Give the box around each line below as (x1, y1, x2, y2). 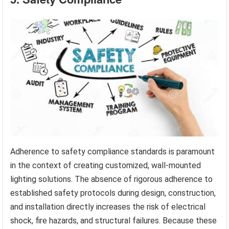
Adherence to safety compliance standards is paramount (10, 147, 215, 157)
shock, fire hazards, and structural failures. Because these (10, 216, 217, 226)
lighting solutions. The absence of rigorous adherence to (10, 174, 213, 185)
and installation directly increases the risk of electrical (10, 202, 206, 212)
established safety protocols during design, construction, (10, 188, 216, 198)
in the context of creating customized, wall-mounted (10, 161, 201, 171)
